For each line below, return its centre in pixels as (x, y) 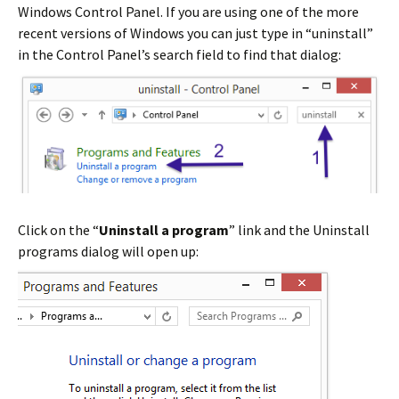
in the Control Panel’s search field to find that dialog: (179, 54)
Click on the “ (58, 230)
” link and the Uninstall (299, 230)
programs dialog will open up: (108, 252)
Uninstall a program (164, 230)
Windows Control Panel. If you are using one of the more (188, 11)
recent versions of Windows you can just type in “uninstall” (195, 33)
